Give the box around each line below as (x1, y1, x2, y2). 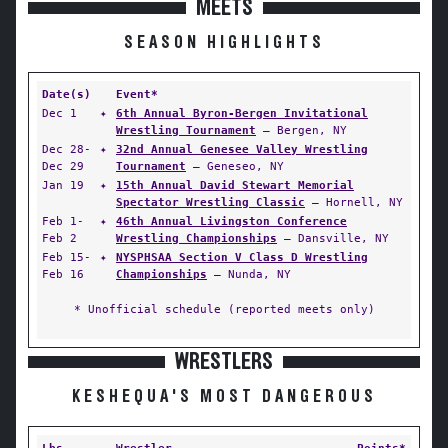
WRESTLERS (175, 350, 273, 374)
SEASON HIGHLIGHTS (123, 34, 325, 52)
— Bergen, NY (256, 123, 347, 137)
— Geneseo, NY (186, 159, 284, 173)
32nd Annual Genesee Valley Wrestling (116, 142, 368, 156)
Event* (116, 87, 158, 101)
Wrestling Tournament (116, 123, 256, 137)
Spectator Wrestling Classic (116, 195, 305, 209)
